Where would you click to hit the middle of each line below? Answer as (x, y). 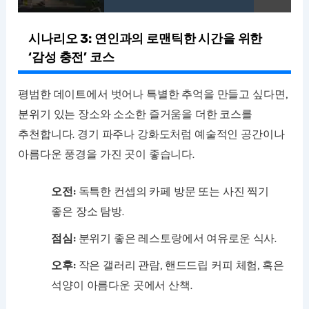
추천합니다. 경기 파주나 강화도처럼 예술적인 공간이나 (151, 134)
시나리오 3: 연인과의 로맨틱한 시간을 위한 (146, 38)
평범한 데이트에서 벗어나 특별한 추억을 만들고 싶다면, (153, 94)
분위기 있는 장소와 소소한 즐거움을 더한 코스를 (136, 114)
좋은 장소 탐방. (88, 212)
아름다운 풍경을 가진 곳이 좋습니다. (106, 154)
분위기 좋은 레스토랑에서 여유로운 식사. (176, 239)
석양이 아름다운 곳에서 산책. (122, 286)
